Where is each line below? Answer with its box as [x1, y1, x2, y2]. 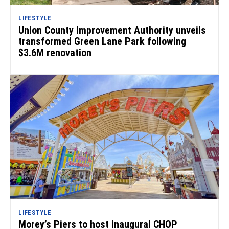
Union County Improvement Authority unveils [18, 24, 206, 36]
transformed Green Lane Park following [18, 35, 186, 48]
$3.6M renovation [18, 46, 91, 59]
